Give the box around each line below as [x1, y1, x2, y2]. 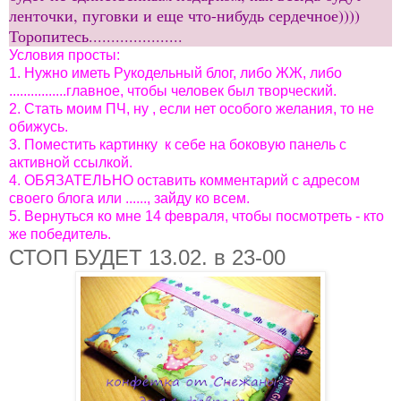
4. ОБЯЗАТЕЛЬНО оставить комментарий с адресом [9, 173, 360, 189]
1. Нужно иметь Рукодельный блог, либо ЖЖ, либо [9, 65, 342, 81]
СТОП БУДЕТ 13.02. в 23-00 [9, 245, 286, 270]
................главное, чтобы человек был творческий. [9, 83, 337, 99]
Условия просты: [9, 47, 120, 64]
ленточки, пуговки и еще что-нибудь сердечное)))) [9, 4, 360, 27]
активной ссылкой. [9, 155, 132, 171]
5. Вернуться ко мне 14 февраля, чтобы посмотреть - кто [9, 209, 384, 225]
